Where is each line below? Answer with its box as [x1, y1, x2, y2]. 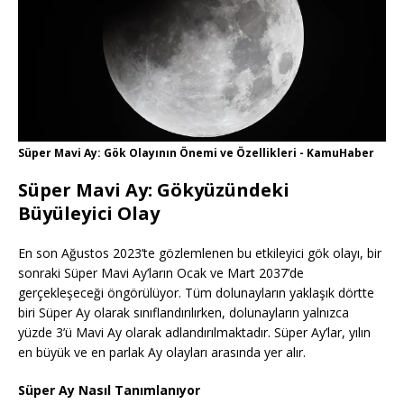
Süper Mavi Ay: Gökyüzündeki [18, 178, 289, 203]
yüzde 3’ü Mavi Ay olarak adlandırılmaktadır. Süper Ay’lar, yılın [18, 324, 371, 342]
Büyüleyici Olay [18, 201, 160, 226]
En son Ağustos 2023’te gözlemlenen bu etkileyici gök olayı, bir [18, 244, 381, 262]
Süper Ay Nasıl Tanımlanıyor [18, 381, 200, 399]
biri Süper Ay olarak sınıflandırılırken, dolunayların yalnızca [18, 304, 349, 322]
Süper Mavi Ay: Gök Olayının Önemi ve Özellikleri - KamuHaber [18, 145, 374, 161]
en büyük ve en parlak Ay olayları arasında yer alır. [18, 344, 306, 362]
